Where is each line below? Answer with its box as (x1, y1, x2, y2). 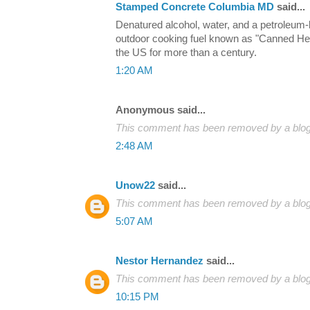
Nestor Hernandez (116, 255, 203, 266)
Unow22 (116, 179, 155, 191)
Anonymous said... (116, 104, 206, 116)
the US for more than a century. (116, 46, 257, 58)
